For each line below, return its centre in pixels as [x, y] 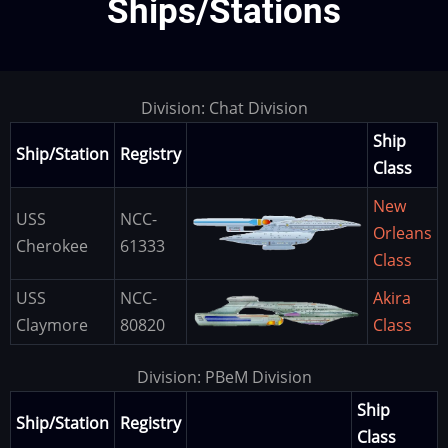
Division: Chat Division [224, 107]
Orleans [402, 232]
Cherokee [52, 245]
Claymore [52, 324]
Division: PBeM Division [224, 376]
